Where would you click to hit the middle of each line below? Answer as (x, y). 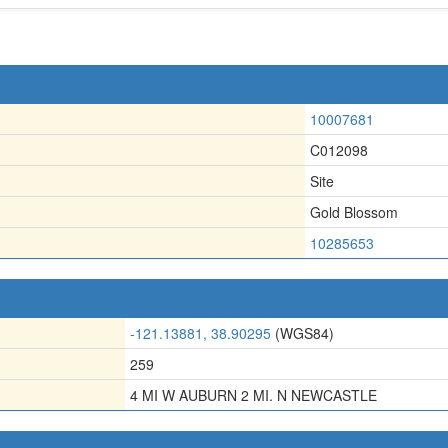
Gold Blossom (354, 212)
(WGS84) (302, 333)
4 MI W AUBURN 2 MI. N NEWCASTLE (253, 395)
